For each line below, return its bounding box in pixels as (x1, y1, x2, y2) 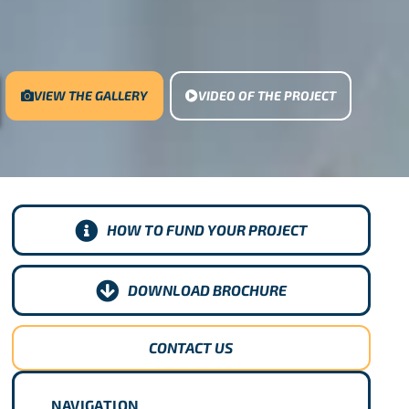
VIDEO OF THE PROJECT (197, 88, 336, 103)
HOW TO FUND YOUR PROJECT (106, 221, 308, 238)
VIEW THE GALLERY (34, 88, 149, 103)
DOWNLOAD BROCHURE (127, 281, 287, 299)
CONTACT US (149, 338, 234, 356)
